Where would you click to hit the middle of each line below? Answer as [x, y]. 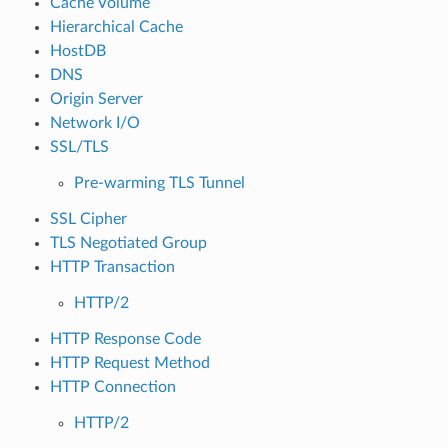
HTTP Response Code [125, 338]
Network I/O [94, 122]
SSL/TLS [79, 146]
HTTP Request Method [129, 362]
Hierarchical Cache [116, 26]
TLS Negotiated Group [128, 242]
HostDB [77, 50]
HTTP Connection [112, 386]
